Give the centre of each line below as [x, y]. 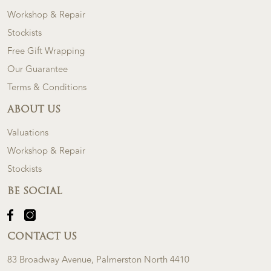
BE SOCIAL [34, 191]
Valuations [28, 132]
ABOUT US [34, 110]
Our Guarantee [38, 69]
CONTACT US [42, 237]
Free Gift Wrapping [46, 51]
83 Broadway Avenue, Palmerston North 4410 [98, 260]
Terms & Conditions [47, 87]
